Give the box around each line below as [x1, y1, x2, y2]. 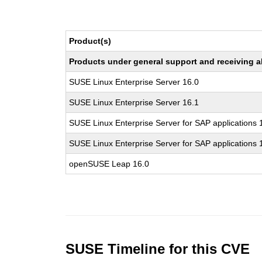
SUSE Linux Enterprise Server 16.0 [69, 77, 199, 87]
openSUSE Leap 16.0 [69, 159, 150, 168]
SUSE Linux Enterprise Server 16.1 [69, 98, 199, 107]
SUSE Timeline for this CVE [65, 241, 250, 257]
